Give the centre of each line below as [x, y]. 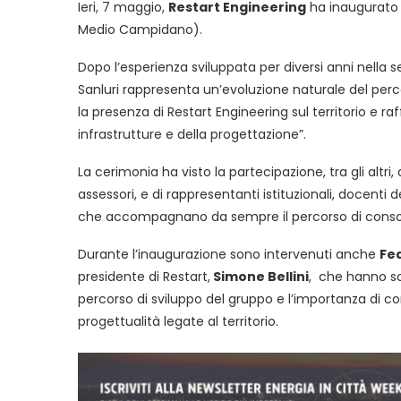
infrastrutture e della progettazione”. [192, 134]
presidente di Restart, [144, 277]
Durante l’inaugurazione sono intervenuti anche [229, 254]
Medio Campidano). [140, 30]
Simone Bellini [260, 277]
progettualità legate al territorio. [178, 321]
